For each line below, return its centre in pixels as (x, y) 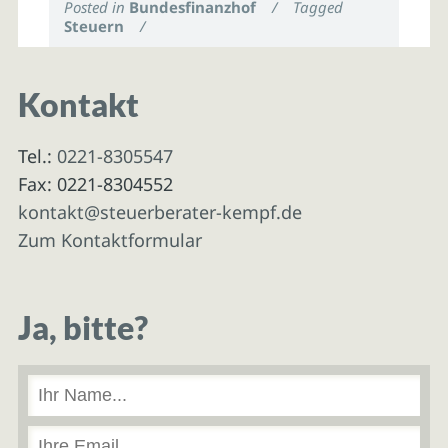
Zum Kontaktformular (109, 239)
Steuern (94, 25)
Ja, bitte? (82, 328)
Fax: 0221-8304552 (95, 183)
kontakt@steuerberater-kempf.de (159, 211)
